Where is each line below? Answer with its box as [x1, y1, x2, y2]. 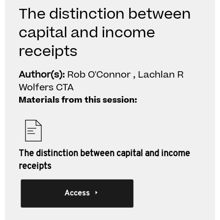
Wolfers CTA [19, 81, 74, 94]
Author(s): [19, 68, 67, 82]
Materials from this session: [19, 94, 137, 106]
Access [64, 190, 90, 197]
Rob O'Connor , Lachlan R [67, 68, 184, 82]
